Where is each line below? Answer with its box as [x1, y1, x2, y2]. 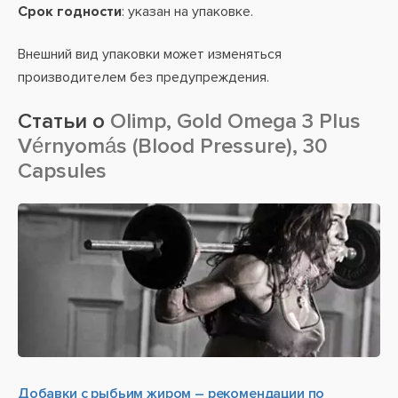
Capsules [18, 158, 107, 184]
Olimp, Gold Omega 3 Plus [105, 108, 361, 134]
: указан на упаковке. [122, 3, 253, 20]
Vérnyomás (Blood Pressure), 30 [18, 133, 328, 159]
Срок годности [18, 3, 122, 20]
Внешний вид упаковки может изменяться [18, 45, 282, 63]
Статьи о [18, 108, 105, 134]
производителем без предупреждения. [18, 68, 269, 86]
